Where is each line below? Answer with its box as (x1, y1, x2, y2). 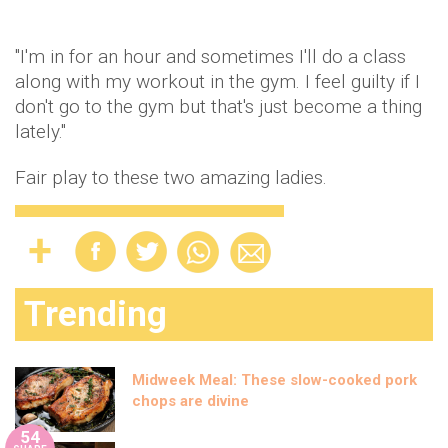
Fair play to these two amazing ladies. (15, 166, 327, 189)
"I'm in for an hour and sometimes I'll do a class (15, 45, 406, 68)
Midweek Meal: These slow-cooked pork (132, 371, 417, 389)
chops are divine (132, 392, 249, 410)
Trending (24, 294, 167, 335)
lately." (15, 120, 66, 143)
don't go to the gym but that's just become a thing (15, 95, 422, 118)
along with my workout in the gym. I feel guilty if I (15, 70, 420, 93)
